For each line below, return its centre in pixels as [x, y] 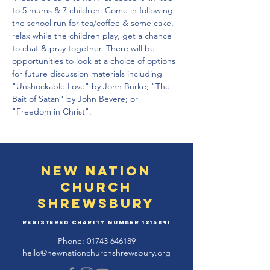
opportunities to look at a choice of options [95, 61]
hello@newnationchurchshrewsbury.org [96, 253]
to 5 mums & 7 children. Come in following [94, 10]
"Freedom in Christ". [52, 111]
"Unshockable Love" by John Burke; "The [92, 86]
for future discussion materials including [88, 74]
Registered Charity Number [82, 222]
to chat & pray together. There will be [85, 48]
